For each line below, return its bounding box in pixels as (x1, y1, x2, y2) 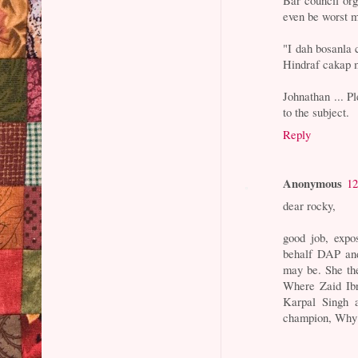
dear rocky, (283, 197, 336, 214)
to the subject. (283, 103, 350, 120)
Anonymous (283, 174, 343, 193)
